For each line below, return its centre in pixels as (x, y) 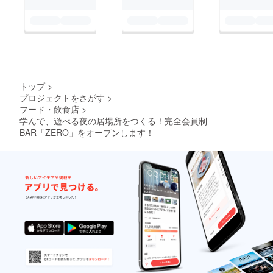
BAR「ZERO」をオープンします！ (87, 132)
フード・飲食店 (49, 109)
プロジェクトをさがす (62, 97)
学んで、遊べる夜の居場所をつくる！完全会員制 (113, 120)
